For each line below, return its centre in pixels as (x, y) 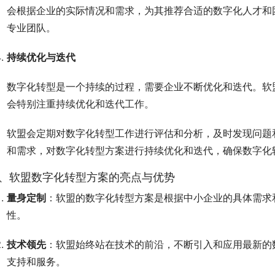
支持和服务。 (36, 262)
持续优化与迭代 (41, 57)
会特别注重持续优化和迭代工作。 (80, 104)
